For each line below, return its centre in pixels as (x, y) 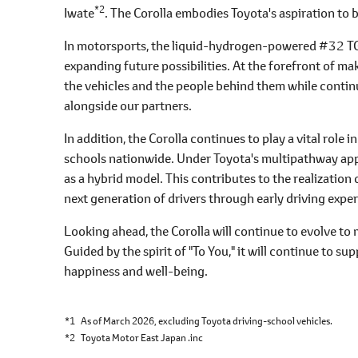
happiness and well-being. (136, 270)
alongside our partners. (128, 105)
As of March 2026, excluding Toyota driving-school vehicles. (207, 320)
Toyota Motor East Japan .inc (142, 337)
